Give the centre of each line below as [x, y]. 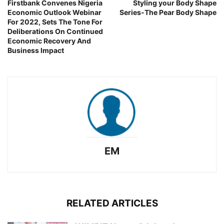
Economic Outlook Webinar [54, 12]
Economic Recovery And [49, 41]
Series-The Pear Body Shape [168, 12]
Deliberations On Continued [55, 31]
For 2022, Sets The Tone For [55, 22]
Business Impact [36, 50]
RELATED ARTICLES [112, 203]
